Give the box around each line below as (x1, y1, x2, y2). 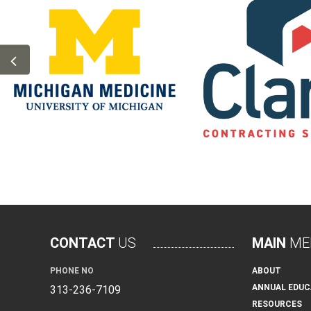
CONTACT (50, 235, 118, 252)
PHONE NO (50, 266, 94, 276)
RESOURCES (252, 299, 303, 310)
